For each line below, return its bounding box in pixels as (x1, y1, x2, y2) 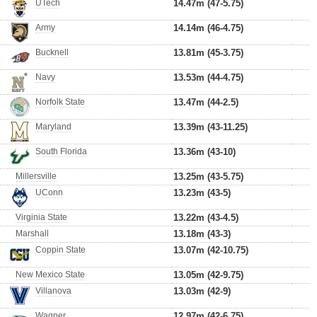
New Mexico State (16, 270, 85, 279)
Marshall (16, 229, 49, 238)
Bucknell (35, 47, 69, 57)
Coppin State (35, 245, 86, 255)
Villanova (35, 286, 71, 296)
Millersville (16, 171, 57, 181)
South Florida (35, 146, 87, 156)
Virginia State (16, 212, 67, 222)
